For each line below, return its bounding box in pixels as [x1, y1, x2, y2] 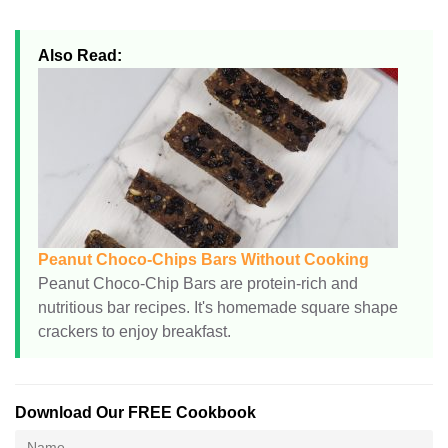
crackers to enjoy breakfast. [38, 323, 231, 340]
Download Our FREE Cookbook [15, 404, 256, 421]
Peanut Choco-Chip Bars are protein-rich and [38, 275, 358, 292]
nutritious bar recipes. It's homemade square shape [38, 299, 398, 316]
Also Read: [38, 47, 122, 64]
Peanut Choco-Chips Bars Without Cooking [38, 251, 369, 268]
